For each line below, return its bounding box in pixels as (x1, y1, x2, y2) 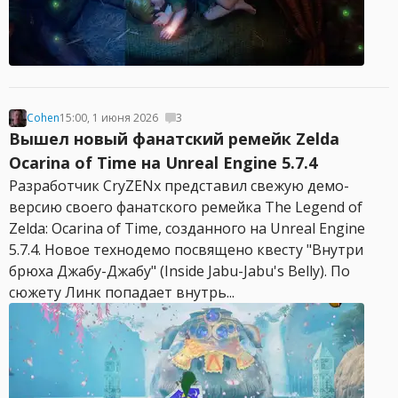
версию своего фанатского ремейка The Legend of (9, 197, 362, 217)
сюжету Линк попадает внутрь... (9, 283, 235, 302)
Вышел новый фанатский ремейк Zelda (9, 128, 339, 149)
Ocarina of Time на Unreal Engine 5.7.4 (9, 152, 317, 173)
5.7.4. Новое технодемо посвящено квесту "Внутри (9, 240, 363, 259)
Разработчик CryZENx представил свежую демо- (9, 176, 349, 195)
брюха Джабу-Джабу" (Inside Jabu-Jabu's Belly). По (9, 261, 350, 281)
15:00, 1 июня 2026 (60, 110, 158, 125)
